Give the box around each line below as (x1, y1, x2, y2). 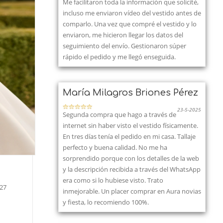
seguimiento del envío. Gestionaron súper (63, 41, 186, 50)
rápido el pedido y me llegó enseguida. (63, 52, 176, 61)
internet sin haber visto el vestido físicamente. (63, 121, 198, 130)
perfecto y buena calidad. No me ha (63, 143, 167, 152)
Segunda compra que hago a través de (63, 110, 176, 119)
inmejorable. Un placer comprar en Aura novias (63, 187, 201, 196)
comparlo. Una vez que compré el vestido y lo (63, 19, 197, 28)
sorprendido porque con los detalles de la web (63, 154, 199, 163)
